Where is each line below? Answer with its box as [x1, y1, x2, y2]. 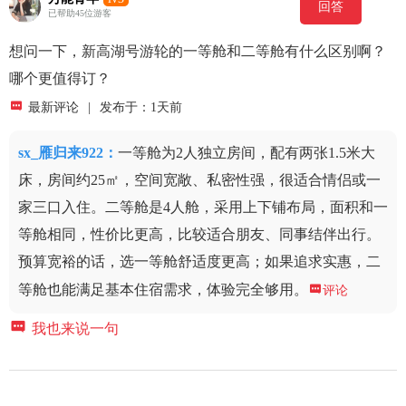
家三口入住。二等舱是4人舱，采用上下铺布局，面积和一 [18, 199, 388, 216]
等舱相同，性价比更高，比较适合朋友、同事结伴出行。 [18, 227, 381, 243]
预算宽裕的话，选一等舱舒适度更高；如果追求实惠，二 [18, 254, 381, 270]
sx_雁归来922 [18, 145, 103, 161]
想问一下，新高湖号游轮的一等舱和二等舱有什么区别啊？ [9, 43, 386, 60]
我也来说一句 [32, 321, 119, 337]
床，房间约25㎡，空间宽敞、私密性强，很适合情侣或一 [18, 172, 381, 188]
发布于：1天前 [100, 101, 182, 115]
